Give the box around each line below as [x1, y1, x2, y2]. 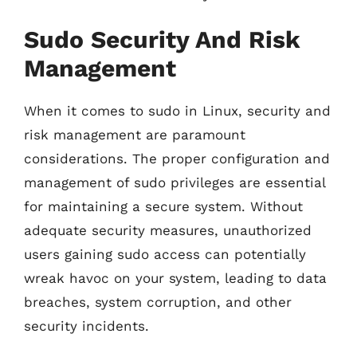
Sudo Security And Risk [24, 25, 300, 53]
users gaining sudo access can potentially [24, 246, 306, 262]
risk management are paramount [24, 127, 245, 143]
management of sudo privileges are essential [24, 175, 325, 190]
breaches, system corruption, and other [24, 294, 292, 310]
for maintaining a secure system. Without [24, 198, 303, 214]
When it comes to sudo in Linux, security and [24, 103, 331, 119]
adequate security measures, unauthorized [24, 222, 312, 238]
